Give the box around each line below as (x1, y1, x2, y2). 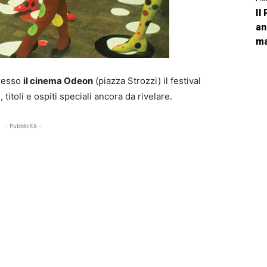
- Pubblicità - (5, 122, 42, 129)
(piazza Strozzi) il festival (93, 74, 201, 86)
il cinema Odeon (23, 74, 93, 86)
